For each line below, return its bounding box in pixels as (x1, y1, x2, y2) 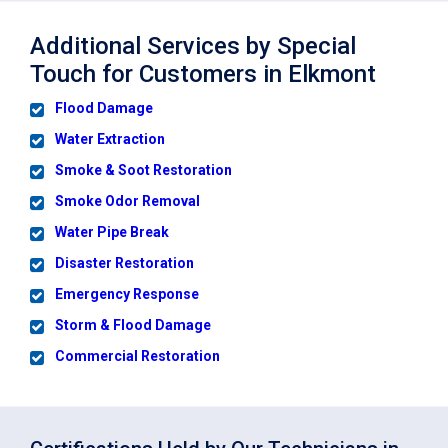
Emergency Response (55, 285, 199, 302)
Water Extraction (55, 130, 165, 147)
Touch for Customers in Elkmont (30, 59, 376, 88)
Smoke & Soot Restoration (55, 161, 232, 178)
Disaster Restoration (55, 254, 194, 271)
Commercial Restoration (55, 347, 220, 364)
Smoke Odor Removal (55, 192, 200, 209)
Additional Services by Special (30, 31, 356, 60)
